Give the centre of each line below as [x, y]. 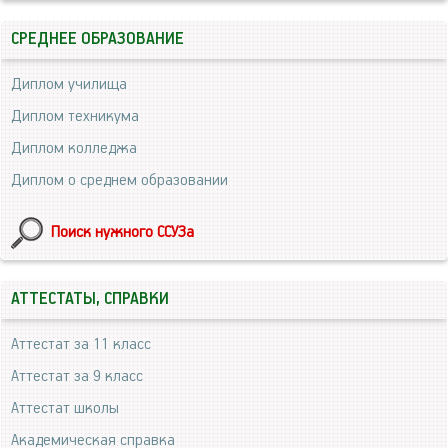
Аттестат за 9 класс [77, 376]
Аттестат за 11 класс [81, 344]
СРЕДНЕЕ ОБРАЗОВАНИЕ [97, 39]
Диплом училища [69, 84]
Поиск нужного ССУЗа [122, 232]
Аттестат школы [65, 408]
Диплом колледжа [74, 148]
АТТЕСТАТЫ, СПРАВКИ [90, 299]
